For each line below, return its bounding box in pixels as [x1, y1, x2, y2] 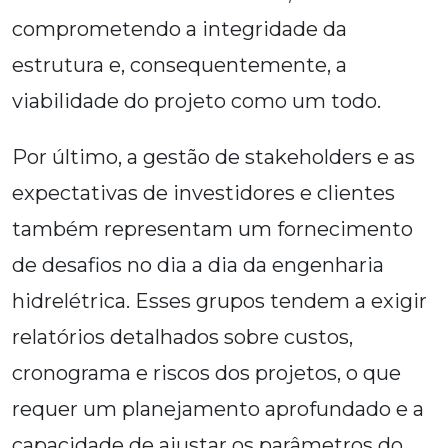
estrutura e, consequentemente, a [12, 53, 347, 78]
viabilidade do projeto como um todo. [12, 89, 381, 114]
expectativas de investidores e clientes [12, 181, 395, 206]
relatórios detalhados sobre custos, [12, 325, 353, 350]
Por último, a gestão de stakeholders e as [12, 145, 415, 170]
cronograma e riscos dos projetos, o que [12, 361, 401, 386]
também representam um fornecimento [12, 217, 413, 242]
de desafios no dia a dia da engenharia [12, 253, 384, 278]
